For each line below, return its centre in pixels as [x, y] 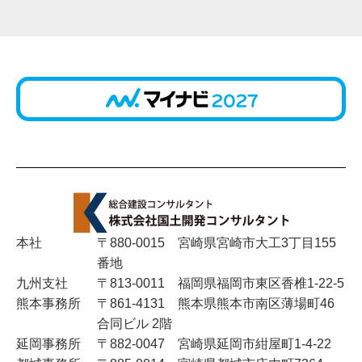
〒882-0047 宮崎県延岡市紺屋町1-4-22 [214, 344]
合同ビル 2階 [135, 324]
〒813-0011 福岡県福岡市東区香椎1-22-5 [221, 283]
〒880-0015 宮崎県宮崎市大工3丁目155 [217, 243]
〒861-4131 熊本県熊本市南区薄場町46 [216, 303]
